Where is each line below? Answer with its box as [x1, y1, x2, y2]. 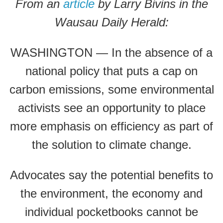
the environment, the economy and [20, 187, 203, 200]
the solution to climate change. [31, 138, 192, 151]
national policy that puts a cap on [25, 64, 198, 78]
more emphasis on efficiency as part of [10, 119, 213, 133]
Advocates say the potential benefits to [10, 168, 213, 182]
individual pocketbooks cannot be [25, 205, 198, 219]
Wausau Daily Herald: [54, 15, 169, 29]
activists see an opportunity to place [17, 101, 206, 114]
